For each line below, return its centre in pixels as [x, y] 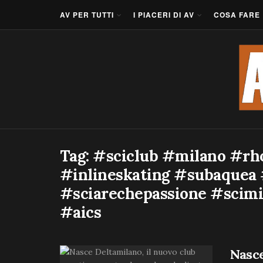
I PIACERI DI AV [164, 15]
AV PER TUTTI [87, 15]
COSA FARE [237, 15]
